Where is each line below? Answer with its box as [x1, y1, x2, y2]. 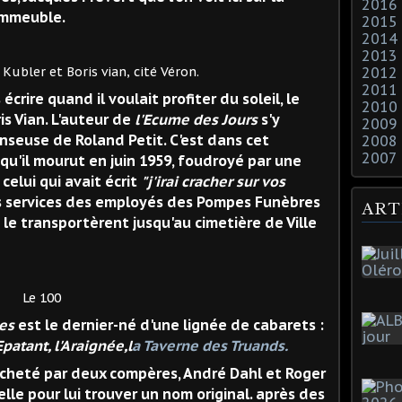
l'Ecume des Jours [135, 109, 258, 128]
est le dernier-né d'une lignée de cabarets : [14, 315, 324, 334]
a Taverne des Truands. [132, 336, 288, 354]
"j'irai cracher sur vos [141, 171, 285, 190]
